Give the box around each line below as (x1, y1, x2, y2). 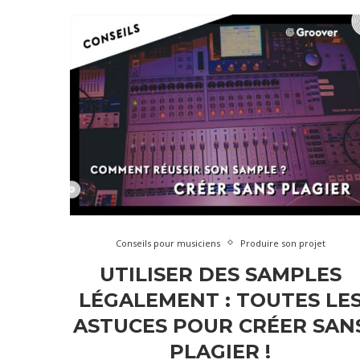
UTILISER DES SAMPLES (99, 262, 342, 286)
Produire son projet (239, 236, 325, 249)
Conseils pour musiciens (115, 236, 220, 249)
